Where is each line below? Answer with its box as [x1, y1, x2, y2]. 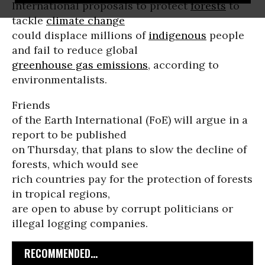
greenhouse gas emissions [12, 58, 148, 72]
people [206, 28, 244, 42]
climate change [46, 14, 125, 27]
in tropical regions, [12, 187, 110, 201]
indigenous [148, 28, 206, 42]
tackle [12, 14, 46, 27]
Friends [12, 98, 50, 112]
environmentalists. [12, 73, 107, 86]
